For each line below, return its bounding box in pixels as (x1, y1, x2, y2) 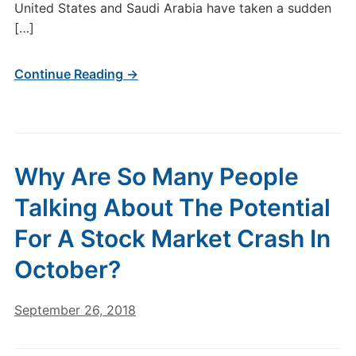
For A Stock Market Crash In (14, 224, 331, 253)
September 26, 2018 (14, 302, 136, 318)
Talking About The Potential (14, 193, 331, 222)
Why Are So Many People (14, 162, 299, 191)
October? (14, 255, 121, 284)
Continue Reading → (14, 66, 138, 82)
